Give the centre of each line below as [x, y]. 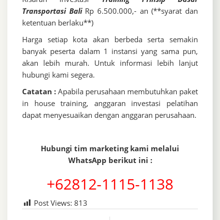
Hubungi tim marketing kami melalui [110, 149]
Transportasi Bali [52, 11]
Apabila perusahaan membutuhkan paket [127, 92]
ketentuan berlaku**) [58, 23]
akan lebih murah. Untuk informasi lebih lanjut [110, 63]
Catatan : [39, 92]
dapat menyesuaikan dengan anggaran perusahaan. [109, 115]
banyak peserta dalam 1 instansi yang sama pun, [110, 51]
